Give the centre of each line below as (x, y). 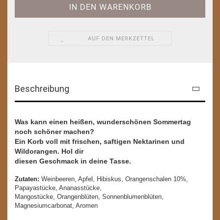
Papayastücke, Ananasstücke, (58, 188)
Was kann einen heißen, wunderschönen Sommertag (103, 122)
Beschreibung (42, 88)
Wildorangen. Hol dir (49, 151)
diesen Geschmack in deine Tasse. (74, 161)
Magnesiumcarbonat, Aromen (56, 205)
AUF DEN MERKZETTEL (122, 38)
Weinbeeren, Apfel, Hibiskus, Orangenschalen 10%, (114, 179)
